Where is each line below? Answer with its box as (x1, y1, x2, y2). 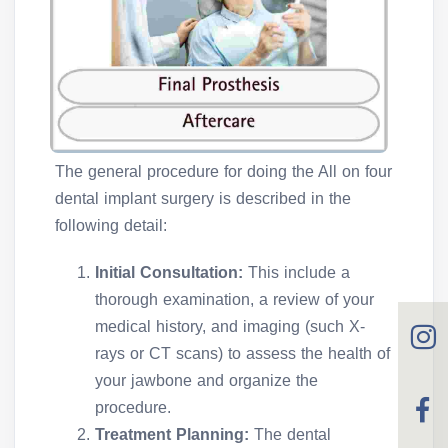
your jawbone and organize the (95, 372, 318, 390)
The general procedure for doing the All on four (55, 163, 392, 181)
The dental (254, 426, 331, 444)
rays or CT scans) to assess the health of (95, 345, 390, 363)
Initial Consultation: (95, 264, 248, 282)
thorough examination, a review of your (95, 291, 374, 309)
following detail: (55, 217, 167, 235)
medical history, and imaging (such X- (95, 318, 365, 336)
